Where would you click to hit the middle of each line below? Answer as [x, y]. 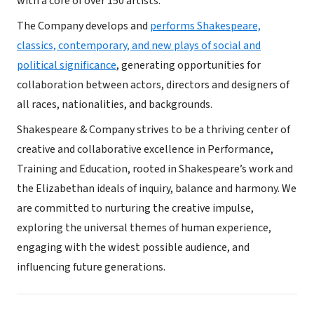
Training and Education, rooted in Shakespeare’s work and [155, 169]
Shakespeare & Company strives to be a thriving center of [153, 130]
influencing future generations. [92, 267]
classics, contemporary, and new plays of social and [139, 46]
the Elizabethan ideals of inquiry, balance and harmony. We [157, 189]
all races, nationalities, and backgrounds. [115, 104]
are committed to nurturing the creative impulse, [135, 208]
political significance [67, 65]
